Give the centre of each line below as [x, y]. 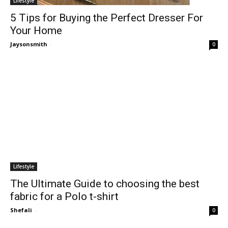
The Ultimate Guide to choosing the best [105, 183]
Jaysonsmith [29, 44]
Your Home [36, 30]
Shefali [21, 210]
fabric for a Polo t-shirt [64, 196]
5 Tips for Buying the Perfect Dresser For [107, 18]
